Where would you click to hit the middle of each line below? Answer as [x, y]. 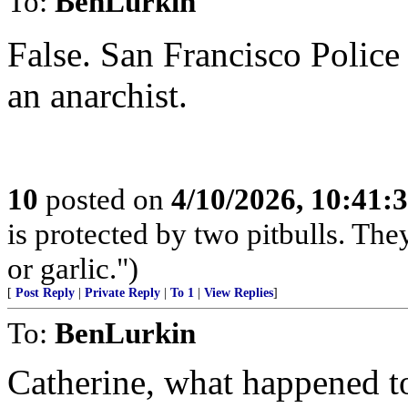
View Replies [239, 293]
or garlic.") [73, 268]
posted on [105, 199]
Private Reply [122, 293]
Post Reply [45, 293]
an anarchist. [97, 95]
